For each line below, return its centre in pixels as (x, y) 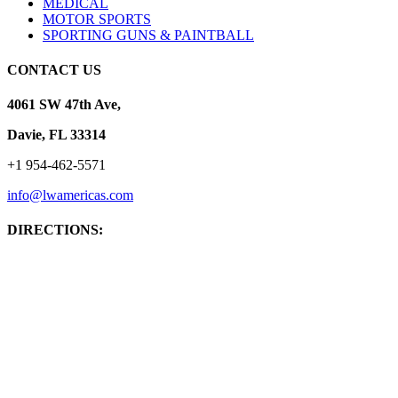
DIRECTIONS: (55, 230)
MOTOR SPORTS (97, 19)
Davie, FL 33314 (56, 135)
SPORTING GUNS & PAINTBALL (148, 35)
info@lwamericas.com (70, 195)
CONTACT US (54, 69)
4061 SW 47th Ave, (64, 105)
